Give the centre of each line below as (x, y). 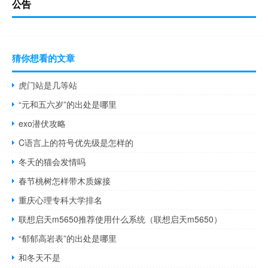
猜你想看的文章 (43, 58)
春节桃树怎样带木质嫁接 (65, 181)
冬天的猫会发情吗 (52, 162)
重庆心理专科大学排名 (61, 200)
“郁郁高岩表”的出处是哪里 (68, 238)
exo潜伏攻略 (42, 124)
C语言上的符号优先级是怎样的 (76, 143)
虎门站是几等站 (48, 85)
